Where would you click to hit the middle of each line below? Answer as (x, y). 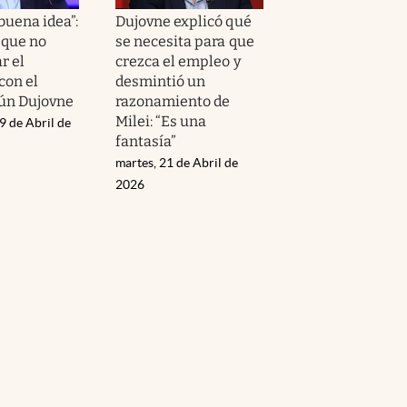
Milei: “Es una (161, 121)
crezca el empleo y (178, 61)
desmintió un (161, 81)
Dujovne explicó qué (184, 21)
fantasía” (146, 141)
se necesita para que (185, 41)
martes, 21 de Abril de (177, 162)
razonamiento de (173, 101)
